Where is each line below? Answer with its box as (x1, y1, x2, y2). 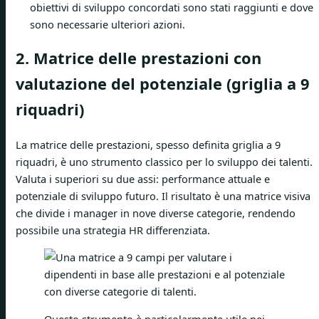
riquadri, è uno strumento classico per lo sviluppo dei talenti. (16, 154, 313, 169)
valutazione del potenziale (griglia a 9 (16, 73, 310, 95)
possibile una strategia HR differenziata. (16, 222, 210, 237)
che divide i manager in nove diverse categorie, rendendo (16, 205, 296, 220)
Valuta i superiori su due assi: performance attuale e (16, 171, 270, 186)
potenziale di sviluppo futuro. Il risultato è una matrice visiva (16, 188, 310, 203)
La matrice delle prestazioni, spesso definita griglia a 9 (16, 137, 281, 152)
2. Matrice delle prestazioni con (16, 48, 261, 69)
